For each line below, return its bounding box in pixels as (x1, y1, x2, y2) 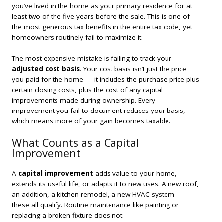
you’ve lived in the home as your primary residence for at (12, 1, 192, 11)
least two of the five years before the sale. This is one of (12, 12, 190, 21)
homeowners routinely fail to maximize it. (12, 33, 143, 42)
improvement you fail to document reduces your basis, (12, 106, 185, 115)
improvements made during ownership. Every (12, 95, 155, 105)
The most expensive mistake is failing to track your (12, 54, 171, 63)
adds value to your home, (93, 169, 177, 178)
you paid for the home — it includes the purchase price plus (12, 74, 199, 84)
